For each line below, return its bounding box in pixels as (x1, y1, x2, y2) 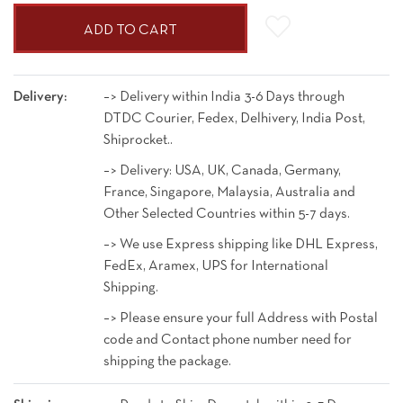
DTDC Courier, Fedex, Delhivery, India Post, (103, 112, 365, 126)
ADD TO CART (84, 24, 177, 38)
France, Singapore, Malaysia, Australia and (103, 186, 355, 200)
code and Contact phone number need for (103, 334, 352, 347)
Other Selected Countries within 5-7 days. (103, 208, 350, 221)
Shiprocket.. (103, 134, 173, 148)
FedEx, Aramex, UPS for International (103, 260, 328, 273)
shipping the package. (103, 355, 231, 369)
